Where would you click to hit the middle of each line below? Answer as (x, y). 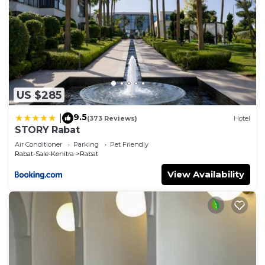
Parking (86, 145)
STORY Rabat (47, 130)
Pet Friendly (129, 145)
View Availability (206, 174)
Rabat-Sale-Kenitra (44, 154)
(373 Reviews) (112, 118)
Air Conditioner (38, 145)
